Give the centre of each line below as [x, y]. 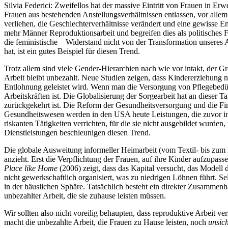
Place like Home [31, 168]
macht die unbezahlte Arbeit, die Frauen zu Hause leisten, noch [106, 222]
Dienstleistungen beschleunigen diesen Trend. [77, 132]
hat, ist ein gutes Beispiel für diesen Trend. [72, 51]
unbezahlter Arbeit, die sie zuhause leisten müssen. [85, 195]
